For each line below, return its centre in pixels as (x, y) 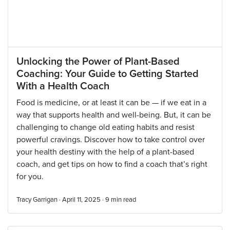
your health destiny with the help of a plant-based (105, 152)
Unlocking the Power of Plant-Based (98, 62)
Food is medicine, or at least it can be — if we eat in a (111, 103)
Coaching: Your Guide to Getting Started (108, 74)
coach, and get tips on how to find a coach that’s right (112, 164)
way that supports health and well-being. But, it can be (114, 115)
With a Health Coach (63, 86)
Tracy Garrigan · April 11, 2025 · (61, 200)
